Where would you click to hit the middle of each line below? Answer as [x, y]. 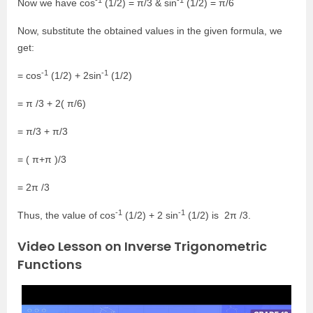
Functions [50, 264]
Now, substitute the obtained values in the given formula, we [150, 31]
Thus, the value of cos [66, 215]
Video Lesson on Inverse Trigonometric [142, 246]
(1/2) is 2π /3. [218, 215]
